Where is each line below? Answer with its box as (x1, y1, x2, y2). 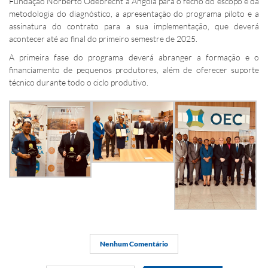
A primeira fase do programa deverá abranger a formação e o (9, 52, 259, 63)
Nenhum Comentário (100, 239, 168, 248)
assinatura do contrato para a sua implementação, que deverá (9, 21, 259, 32)
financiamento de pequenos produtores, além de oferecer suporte (9, 65, 259, 75)
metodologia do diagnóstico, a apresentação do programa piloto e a (9, 8, 259, 19)
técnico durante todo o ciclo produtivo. (9, 77, 148, 88)
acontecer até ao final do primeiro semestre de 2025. (9, 33, 197, 44)
